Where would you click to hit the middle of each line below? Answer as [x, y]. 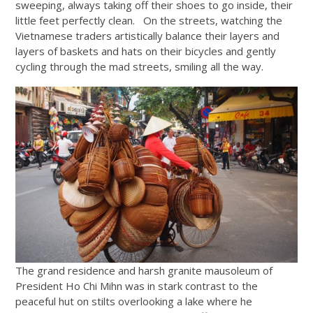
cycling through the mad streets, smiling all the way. [140, 66]
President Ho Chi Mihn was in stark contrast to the [137, 285]
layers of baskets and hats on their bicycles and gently [146, 51]
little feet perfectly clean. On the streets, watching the [149, 20]
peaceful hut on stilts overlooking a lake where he [134, 301]
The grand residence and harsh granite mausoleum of [144, 270]
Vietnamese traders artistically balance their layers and [148, 35]
